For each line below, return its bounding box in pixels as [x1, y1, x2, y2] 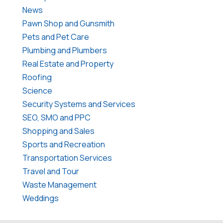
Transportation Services [22, 152, 112, 163]
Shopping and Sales [22, 125, 95, 136]
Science [22, 85, 52, 96]
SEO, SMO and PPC [22, 111, 91, 123]
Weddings [22, 192, 59, 204]
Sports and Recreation [22, 138, 105, 150]
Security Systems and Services [22, 98, 135, 110]
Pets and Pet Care [22, 31, 89, 42]
